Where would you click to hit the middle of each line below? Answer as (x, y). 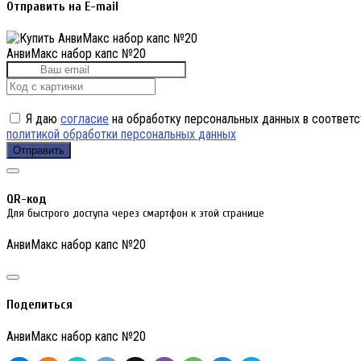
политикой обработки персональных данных (121, 135)
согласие (85, 119)
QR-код (27, 199)
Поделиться (39, 305)
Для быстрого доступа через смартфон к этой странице (135, 213)
